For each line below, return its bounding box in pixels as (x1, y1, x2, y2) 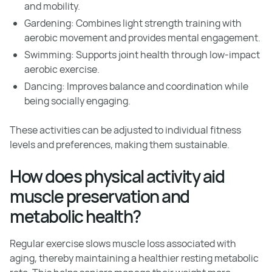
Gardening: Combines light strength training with (24, 16, 242, 30)
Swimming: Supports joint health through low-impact (24, 48, 260, 61)
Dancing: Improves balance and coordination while (24, 80, 248, 93)
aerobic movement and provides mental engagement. (24, 31, 260, 44)
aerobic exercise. (24, 63, 100, 76)
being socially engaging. (24, 94, 131, 107)
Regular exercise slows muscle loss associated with (10, 237, 236, 250)
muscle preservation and (10, 185, 189, 208)
